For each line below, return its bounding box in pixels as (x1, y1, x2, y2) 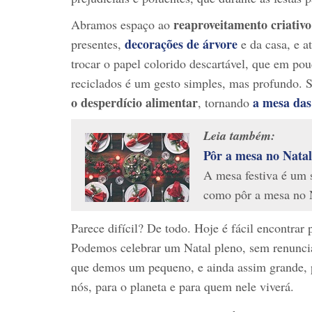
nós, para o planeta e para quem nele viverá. (71, 277, 294, 295)
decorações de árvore (125, 34, 237, 53)
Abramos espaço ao (71, 15, 173, 33)
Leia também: (203, 126, 275, 144)
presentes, (71, 35, 125, 52)
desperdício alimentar (81, 93, 198, 111)
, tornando (198, 93, 253, 111)
